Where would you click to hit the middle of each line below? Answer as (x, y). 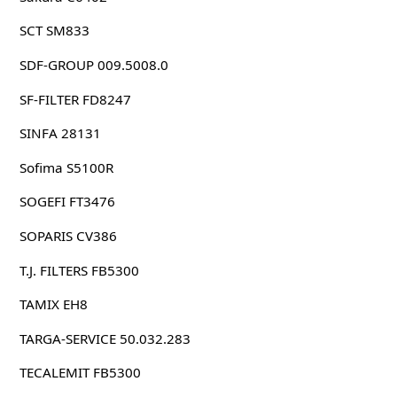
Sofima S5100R (66, 167)
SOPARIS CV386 (68, 235)
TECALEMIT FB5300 (80, 373)
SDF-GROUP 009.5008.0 (93, 65)
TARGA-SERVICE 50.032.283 (105, 338)
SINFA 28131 (60, 133)
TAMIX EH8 (53, 304)
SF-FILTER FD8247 (75, 99)
